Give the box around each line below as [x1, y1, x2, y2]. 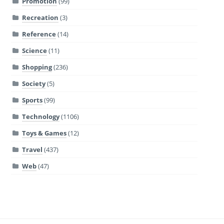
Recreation [21, 12, 58, 22]
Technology [21, 111, 59, 121]
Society [21, 78, 45, 88]
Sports [21, 95, 42, 104]
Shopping [21, 62, 52, 71]
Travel [21, 144, 42, 154]
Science [21, 45, 47, 55]
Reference [21, 29, 56, 38]
